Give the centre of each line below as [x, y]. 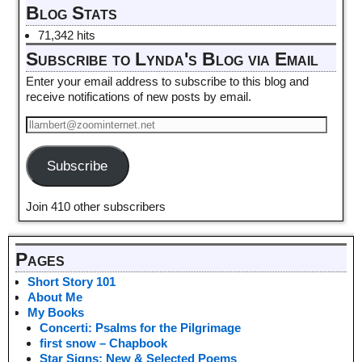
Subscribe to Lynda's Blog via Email [172, 60]
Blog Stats [71, 13]
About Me [55, 297]
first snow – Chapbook [103, 343]
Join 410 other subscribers [95, 206]
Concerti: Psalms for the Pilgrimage [140, 328]
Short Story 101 [72, 282]
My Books [56, 313]
